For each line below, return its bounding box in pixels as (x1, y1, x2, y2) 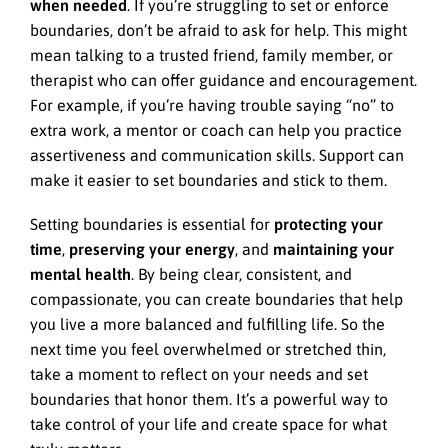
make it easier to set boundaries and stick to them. (30, 170, 387, 189)
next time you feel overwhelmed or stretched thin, (30, 339, 386, 358)
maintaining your (273, 239, 394, 258)
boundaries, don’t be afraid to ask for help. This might (30, 20, 407, 39)
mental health (30, 264, 131, 283)
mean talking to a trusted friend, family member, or (30, 45, 393, 64)
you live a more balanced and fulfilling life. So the (30, 314, 385, 333)
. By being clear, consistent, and (131, 264, 352, 283)
